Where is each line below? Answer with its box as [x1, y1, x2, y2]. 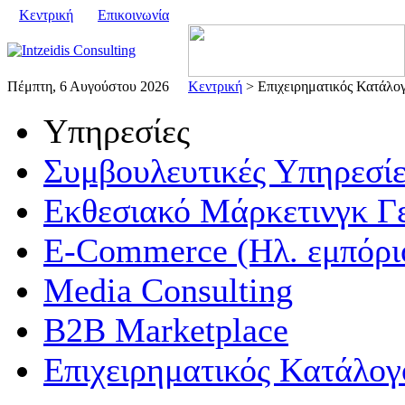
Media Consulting [43, 271, 293, 309]
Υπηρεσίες [43, 112, 190, 150]
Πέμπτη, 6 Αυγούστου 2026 [7, 79, 169, 94]
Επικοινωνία [98, 7, 169, 23]
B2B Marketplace [43, 311, 288, 349]
